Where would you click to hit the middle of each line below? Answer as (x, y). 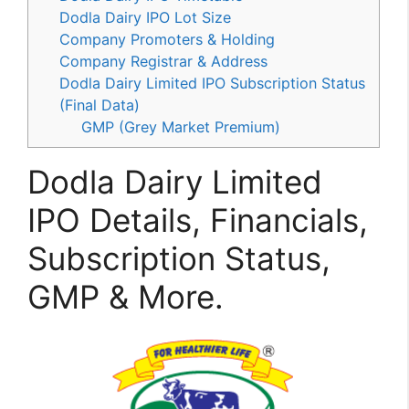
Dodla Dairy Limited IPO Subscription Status (213, 84)
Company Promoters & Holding (168, 40)
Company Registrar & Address (164, 62)
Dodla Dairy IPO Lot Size (146, 18)
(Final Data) (100, 105)
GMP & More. (126, 297)
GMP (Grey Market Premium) (181, 127)
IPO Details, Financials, (198, 220)
